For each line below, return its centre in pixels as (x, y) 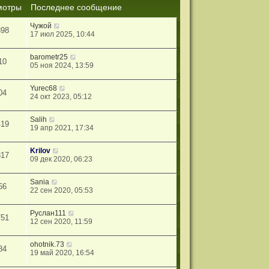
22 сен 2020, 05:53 (62, 190)
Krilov (41, 150)
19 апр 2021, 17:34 (62, 128)
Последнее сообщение (77, 7)
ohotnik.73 (47, 244)
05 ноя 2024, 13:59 (62, 65)
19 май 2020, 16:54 (62, 252)
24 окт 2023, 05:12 (61, 96)
